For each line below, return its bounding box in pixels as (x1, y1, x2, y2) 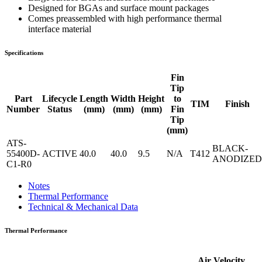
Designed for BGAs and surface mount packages (28, 3, 209, 13)
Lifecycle (42, 93, 77, 104)
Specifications (5, 49, 43, 57)
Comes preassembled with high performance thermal (28, 13, 222, 24)
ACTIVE (42, 148, 77, 158)
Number (6, 104, 40, 114)
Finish (225, 98, 250, 109)
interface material (28, 24, 91, 35)
